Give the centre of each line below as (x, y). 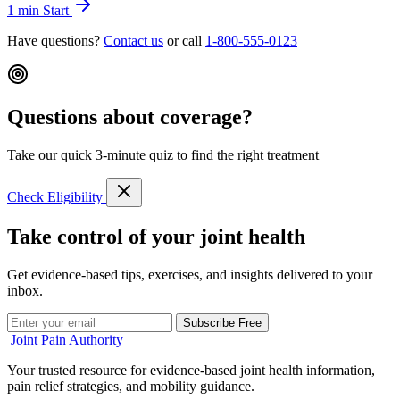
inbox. (25, 291)
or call (184, 40)
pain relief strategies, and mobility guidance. (131, 387)
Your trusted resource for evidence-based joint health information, (191, 371)
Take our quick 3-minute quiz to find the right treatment (163, 155)
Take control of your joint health (156, 237)
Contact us (133, 40)
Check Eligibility (57, 197)
